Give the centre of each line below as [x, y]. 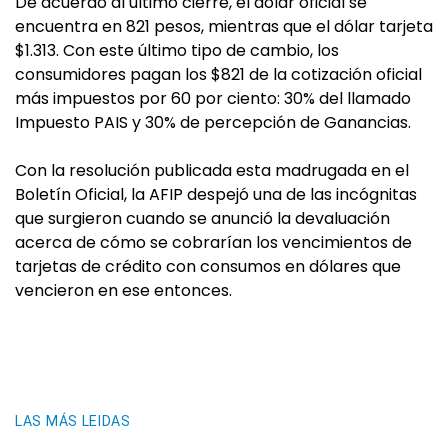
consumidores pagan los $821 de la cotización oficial [218, 74]
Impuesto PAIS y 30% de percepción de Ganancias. [213, 122]
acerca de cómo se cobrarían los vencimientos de [213, 242]
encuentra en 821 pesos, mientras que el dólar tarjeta [224, 26]
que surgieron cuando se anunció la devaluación [202, 218]
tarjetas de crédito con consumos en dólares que [208, 266]
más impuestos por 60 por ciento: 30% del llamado [213, 98]
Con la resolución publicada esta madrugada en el [212, 170]
